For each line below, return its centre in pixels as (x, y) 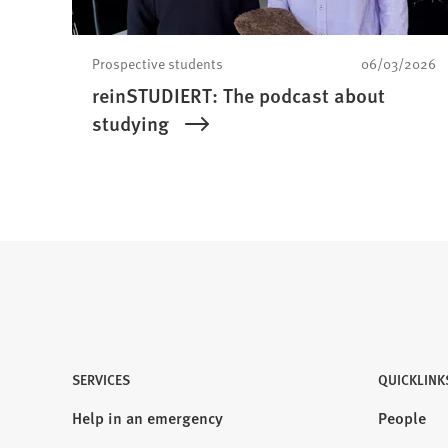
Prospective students (157, 63)
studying (130, 123)
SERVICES (101, 379)
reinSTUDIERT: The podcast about (238, 95)
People (401, 417)
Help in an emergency (147, 417)
